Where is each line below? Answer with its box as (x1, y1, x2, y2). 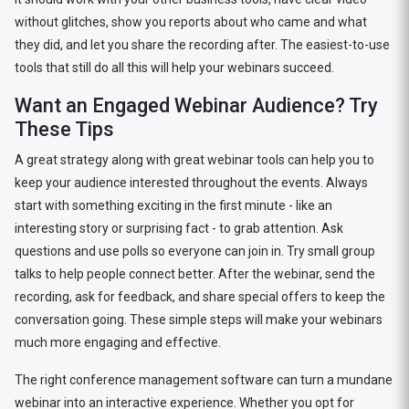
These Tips (14, 118, 119, 141)
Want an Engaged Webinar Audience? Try (14, 94, 378, 117)
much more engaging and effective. (14, 335, 229, 350)
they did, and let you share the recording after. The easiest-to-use (14, 37, 390, 52)
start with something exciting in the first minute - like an (14, 198, 332, 213)
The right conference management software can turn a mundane (14, 372, 393, 387)
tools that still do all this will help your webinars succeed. (14, 60, 340, 75)
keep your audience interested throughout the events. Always (14, 175, 368, 190)
